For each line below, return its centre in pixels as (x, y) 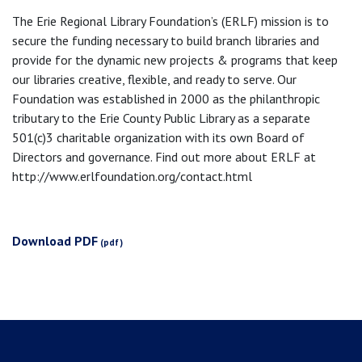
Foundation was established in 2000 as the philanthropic (166, 99)
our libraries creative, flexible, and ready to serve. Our (154, 79)
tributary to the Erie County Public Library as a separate (161, 118)
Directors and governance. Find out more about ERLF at (164, 157)
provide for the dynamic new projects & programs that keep (175, 60)
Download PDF (55, 241)
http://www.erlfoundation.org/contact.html (132, 176)
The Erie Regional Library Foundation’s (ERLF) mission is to (170, 21)
